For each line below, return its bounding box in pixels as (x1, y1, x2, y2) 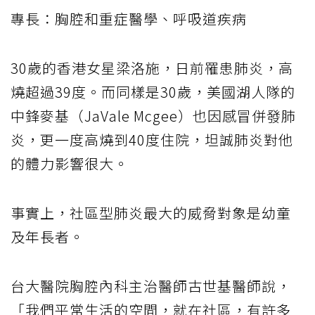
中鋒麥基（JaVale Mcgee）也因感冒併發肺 (11, 105, 296, 126)
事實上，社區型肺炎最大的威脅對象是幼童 (11, 202, 291, 223)
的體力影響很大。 (11, 153, 129, 174)
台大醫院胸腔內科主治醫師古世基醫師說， (11, 275, 291, 296)
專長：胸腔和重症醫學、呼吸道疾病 (11, 8, 247, 29)
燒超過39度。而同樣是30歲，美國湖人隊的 (11, 81, 295, 102)
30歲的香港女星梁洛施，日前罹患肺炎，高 (11, 57, 293, 78)
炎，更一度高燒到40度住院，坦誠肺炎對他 (11, 129, 293, 150)
